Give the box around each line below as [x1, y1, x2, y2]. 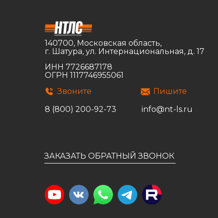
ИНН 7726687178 [45, 62, 112, 72]
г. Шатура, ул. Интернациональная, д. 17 [45, 46, 204, 56]
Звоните [57, 86, 91, 96]
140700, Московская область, [45, 38, 162, 48]
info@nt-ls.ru [142, 104, 193, 114]
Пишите [153, 86, 187, 96]
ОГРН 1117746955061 [45, 70, 124, 80]
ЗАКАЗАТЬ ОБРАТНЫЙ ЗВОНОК [44, 151, 174, 161]
